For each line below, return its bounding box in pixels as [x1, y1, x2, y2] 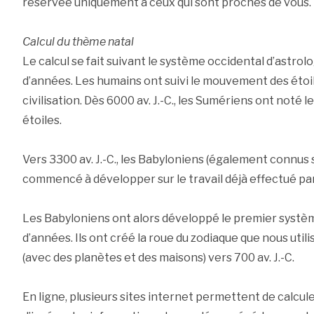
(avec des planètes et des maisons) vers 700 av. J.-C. [22, 251, 294, 265]
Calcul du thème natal [22, 35, 134, 49]
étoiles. [22, 114, 62, 128]
